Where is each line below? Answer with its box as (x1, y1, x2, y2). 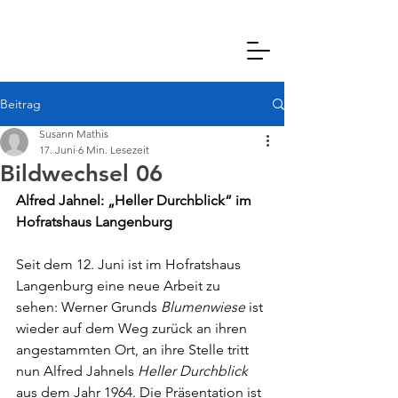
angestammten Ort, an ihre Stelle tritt (16, 341, 252, 358)
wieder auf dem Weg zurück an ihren (16, 320, 251, 337)
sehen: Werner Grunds (16, 298, 161, 315)
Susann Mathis (39, 127, 108, 140)
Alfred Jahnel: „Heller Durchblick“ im (16, 192, 255, 209)
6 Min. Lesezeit (78, 143, 149, 156)
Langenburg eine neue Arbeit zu (16, 277, 224, 294)
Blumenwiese (161, 298, 245, 315)
